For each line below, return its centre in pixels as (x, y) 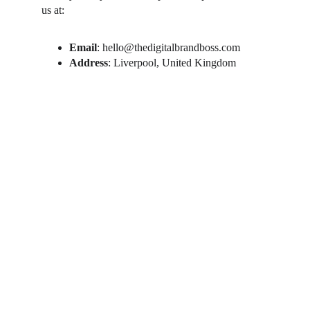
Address (89, 63)
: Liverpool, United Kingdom (172, 63)
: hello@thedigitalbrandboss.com (168, 47)
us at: (53, 10)
